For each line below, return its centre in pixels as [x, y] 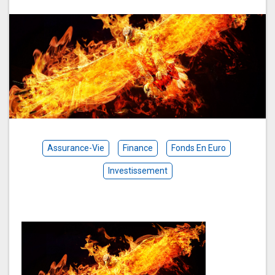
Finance [137, 148]
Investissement [137, 171]
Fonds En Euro [198, 148]
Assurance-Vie [76, 148]
